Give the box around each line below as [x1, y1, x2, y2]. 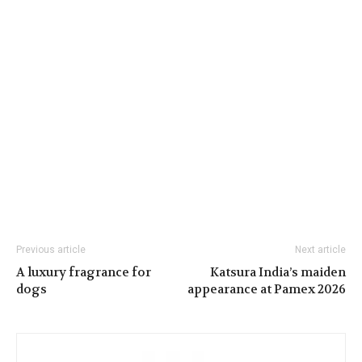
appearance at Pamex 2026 [187, 280, 346, 297]
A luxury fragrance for [16, 263, 151, 280]
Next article [295, 243, 346, 255]
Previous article [16, 243, 86, 255]
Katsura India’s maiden [210, 263, 346, 280]
